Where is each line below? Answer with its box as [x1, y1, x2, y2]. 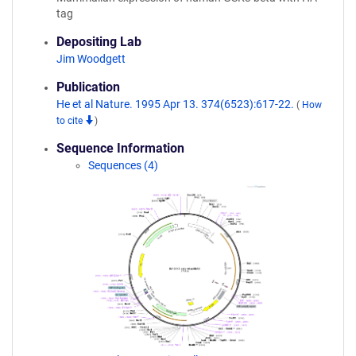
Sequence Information [56, 141, 184, 156]
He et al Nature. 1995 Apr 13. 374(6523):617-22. [56, 98, 296, 110]
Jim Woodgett [56, 52, 126, 65]
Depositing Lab [56, 34, 141, 49]
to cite [56, 115, 85, 126]
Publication [56, 79, 120, 95]
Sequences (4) [88, 159, 158, 172]
